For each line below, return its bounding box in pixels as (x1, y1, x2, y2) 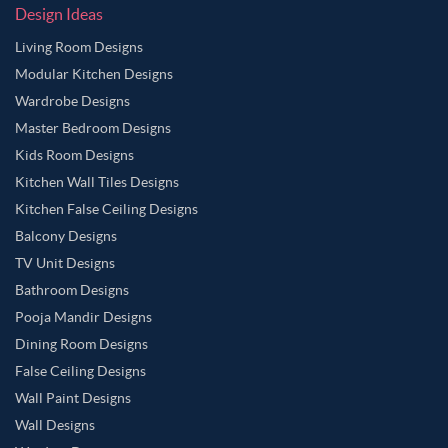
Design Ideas (15, 4, 103, 23)
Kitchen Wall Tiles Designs (15, 173, 179, 190)
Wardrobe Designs (15, 92, 130, 109)
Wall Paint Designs (15, 389, 131, 406)
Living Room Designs (15, 38, 143, 55)
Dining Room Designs (15, 335, 148, 352)
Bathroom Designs (15, 281, 129, 298)
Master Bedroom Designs (15, 119, 171, 136)
